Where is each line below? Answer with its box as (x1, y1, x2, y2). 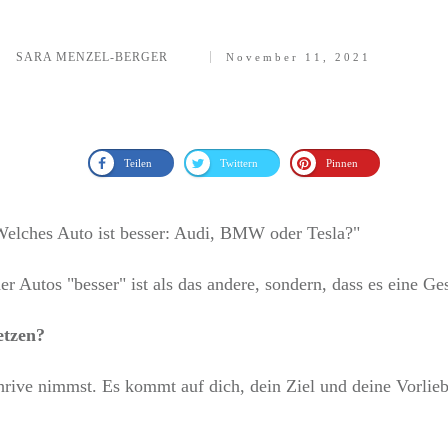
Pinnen (326, 157, 358, 170)
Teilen (124, 157, 152, 170)
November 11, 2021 (225, 51, 371, 63)
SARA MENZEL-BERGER (16, 49, 169, 64)
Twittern (220, 157, 258, 170)
